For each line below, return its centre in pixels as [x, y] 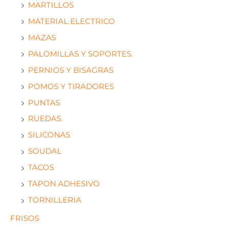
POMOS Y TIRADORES [71, 86]
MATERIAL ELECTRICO [72, 21]
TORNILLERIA [55, 200]
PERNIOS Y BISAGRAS [71, 70]
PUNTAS [44, 103]
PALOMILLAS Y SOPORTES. [80, 54]
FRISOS [25, 219]
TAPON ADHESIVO [64, 184]
